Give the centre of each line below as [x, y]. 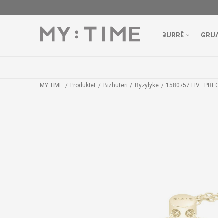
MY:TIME [51, 85]
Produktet [83, 85]
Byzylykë [147, 85]
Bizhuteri [115, 85]
